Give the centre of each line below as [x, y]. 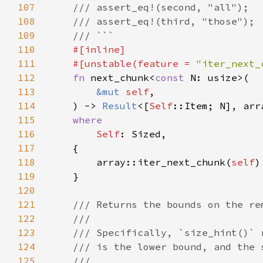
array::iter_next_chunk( [140, 162]
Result [120, 106]
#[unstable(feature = [123, 63]
